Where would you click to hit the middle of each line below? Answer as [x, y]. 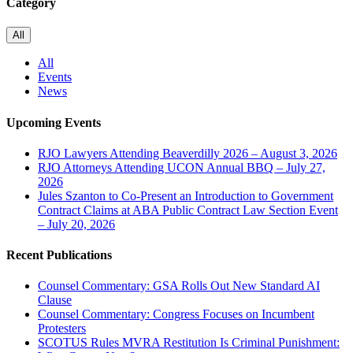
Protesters [62, 329]
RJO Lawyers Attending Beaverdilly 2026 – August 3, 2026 [188, 153]
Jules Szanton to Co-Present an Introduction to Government [186, 195]
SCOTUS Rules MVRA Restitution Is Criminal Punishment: [189, 343]
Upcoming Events [54, 122]
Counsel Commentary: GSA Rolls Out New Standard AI [179, 286]
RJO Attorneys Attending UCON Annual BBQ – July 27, [182, 167]
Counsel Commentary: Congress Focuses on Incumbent [176, 314]
